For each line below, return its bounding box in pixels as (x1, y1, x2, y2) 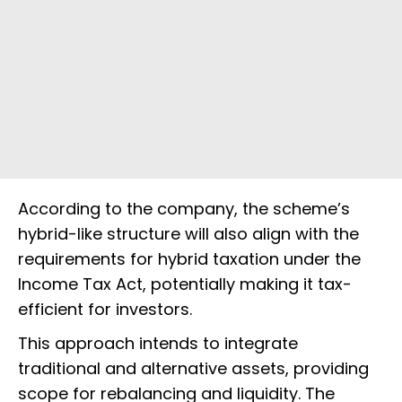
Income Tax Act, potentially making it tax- (18, 273, 352, 296)
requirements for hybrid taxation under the (18, 248, 361, 271)
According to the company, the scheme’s (18, 197, 350, 221)
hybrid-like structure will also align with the (18, 223, 359, 246)
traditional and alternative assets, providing (18, 357, 369, 380)
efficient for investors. (18, 298, 192, 321)
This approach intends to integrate (18, 332, 298, 355)
